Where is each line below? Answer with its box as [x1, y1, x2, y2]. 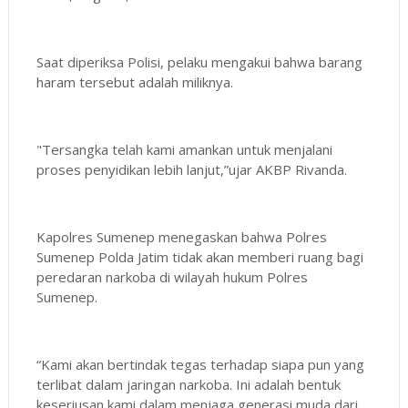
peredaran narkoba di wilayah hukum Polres [36, 267, 311, 286]
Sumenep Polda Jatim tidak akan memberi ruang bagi [36, 247, 363, 266]
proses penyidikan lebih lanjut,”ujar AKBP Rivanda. [36, 159, 347, 178]
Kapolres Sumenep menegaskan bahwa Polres [36, 227, 327, 246]
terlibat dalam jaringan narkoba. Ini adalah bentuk [36, 374, 341, 393]
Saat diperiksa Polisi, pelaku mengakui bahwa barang [36, 52, 362, 71]
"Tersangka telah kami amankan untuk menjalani [36, 139, 332, 158]
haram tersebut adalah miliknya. [36, 72, 237, 91]
